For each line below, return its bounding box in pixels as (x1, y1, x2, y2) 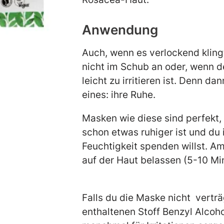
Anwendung (82, 21, 158, 37)
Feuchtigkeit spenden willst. (82, 140, 210, 152)
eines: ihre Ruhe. (82, 88, 173, 100)
